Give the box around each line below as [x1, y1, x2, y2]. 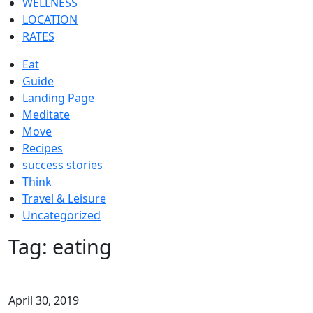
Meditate [22, 106, 70, 122]
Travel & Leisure [22, 190, 106, 206]
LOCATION [22, 11, 78, 27]
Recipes [22, 140, 63, 156]
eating [52, 232, 112, 260]
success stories [22, 156, 103, 173]
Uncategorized [22, 207, 101, 223]
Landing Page [22, 89, 94, 105]
